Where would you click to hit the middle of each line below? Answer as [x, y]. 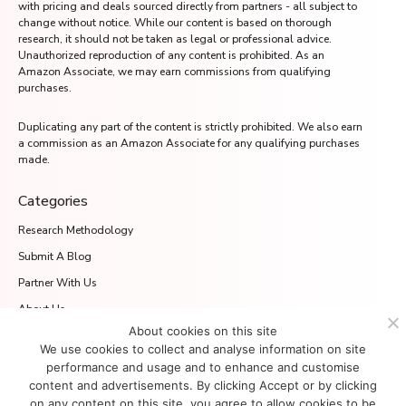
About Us [42, 309]
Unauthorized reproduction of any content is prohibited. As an [171, 55]
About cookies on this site [203, 331]
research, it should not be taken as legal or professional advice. [175, 39]
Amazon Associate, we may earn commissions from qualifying [174, 72]
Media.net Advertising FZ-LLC [92, 336]
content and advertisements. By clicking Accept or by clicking [203, 385]
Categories [53, 201]
